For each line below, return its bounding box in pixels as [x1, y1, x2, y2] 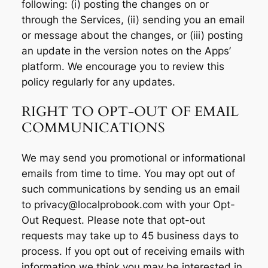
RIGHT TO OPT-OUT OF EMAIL [21, 102, 239, 121]
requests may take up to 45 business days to [21, 229, 239, 242]
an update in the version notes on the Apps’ [21, 45, 231, 57]
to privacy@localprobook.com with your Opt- [21, 198, 235, 211]
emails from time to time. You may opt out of [21, 167, 235, 179]
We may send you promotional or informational [21, 151, 245, 164]
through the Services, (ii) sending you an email [21, 14, 245, 26]
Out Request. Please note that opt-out [21, 214, 205, 226]
